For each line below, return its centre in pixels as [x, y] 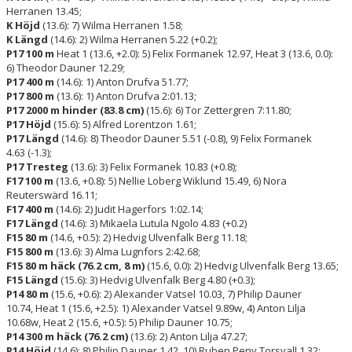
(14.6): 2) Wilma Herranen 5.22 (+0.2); [133, 39]
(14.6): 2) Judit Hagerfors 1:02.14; [128, 209]
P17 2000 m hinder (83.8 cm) [75, 110]
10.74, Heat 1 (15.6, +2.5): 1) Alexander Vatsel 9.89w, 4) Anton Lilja [156, 308]
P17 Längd [33, 138]
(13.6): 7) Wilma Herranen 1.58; [112, 25]
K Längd [27, 39]
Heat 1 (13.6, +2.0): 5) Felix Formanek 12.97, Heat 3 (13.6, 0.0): [194, 53]
